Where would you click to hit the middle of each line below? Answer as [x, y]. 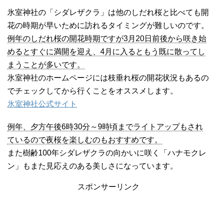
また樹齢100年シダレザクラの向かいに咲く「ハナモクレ [107, 153]
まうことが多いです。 [46, 64]
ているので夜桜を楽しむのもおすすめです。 [85, 139]
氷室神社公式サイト [42, 104]
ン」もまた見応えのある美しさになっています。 [93, 166]
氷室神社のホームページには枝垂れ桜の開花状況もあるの [108, 77]
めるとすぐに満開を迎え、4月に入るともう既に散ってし [106, 51]
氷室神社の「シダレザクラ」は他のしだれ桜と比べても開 [108, 12]
